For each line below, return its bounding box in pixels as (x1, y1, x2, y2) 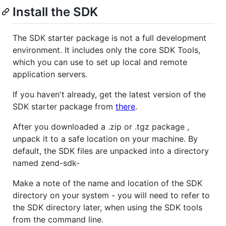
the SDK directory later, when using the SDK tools (13, 202, 202, 213)
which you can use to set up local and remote (13, 57, 187, 68)
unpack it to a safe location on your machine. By (13, 134, 198, 144)
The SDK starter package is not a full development (13, 33, 206, 43)
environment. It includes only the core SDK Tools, (13, 45, 200, 55)
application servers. (13, 69, 87, 80)
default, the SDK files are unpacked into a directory (13, 146, 209, 156)
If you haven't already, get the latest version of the (13, 89, 206, 100)
